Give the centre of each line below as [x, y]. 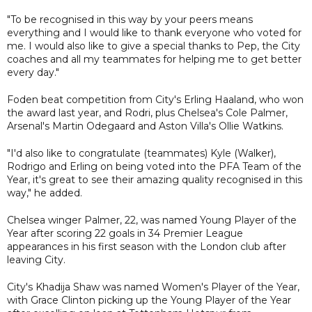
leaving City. [36, 259]
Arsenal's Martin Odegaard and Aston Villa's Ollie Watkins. [145, 126]
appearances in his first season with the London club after [147, 246]
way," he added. [45, 193]
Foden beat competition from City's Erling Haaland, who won [155, 99]
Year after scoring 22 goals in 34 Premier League [125, 233]
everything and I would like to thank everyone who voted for [154, 32]
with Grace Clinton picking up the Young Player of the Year [149, 300]
